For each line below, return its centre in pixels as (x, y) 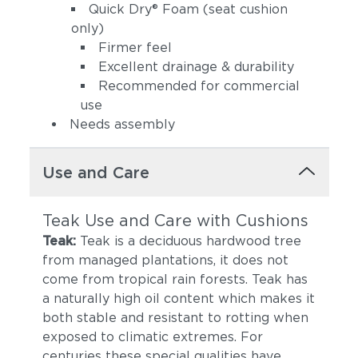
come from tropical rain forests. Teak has (175, 279)
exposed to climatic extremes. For (152, 337)
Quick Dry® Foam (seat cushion (188, 9)
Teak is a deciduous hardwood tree (188, 241)
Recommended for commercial (199, 86)
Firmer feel (135, 48)
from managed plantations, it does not (165, 260)
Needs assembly (122, 124)
